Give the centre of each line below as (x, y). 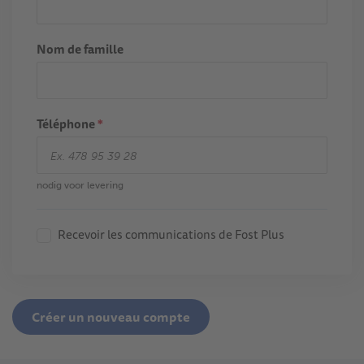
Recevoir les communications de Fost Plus (171, 234)
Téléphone (67, 124)
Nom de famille (80, 49)
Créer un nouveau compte (111, 317)
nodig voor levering (80, 185)
